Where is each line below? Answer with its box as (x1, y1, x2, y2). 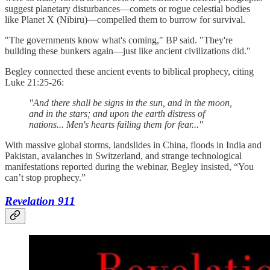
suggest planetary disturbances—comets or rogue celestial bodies (5, 4, 250, 14)
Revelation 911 (5, 194, 75, 207)
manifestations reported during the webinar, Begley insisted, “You (5, 162, 254, 172)
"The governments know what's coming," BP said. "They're (5, 35, 233, 46)
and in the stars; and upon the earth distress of (29, 108, 205, 119)
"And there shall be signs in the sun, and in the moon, (29, 98, 232, 108)
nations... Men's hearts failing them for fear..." (29, 119, 203, 130)
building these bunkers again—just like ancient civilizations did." (5, 46, 251, 57)
